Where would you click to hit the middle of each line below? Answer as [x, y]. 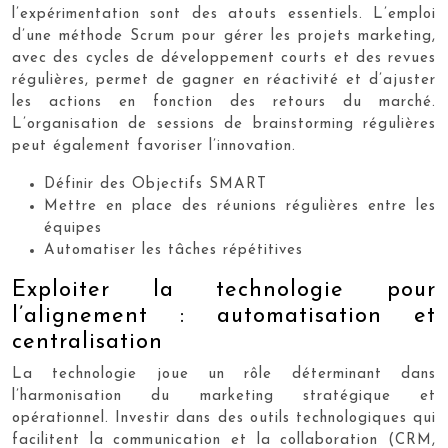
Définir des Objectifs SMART [155, 184]
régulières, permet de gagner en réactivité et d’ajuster [224, 80]
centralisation [87, 342]
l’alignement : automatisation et [224, 316]
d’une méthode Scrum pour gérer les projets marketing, [224, 36]
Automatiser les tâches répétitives [173, 250]
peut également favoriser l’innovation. [154, 146]
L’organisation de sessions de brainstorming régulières [224, 124]
